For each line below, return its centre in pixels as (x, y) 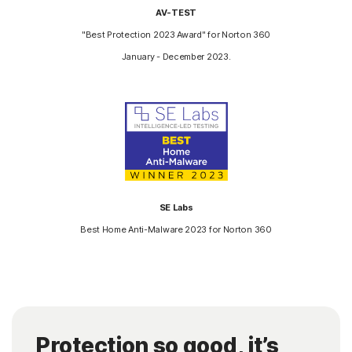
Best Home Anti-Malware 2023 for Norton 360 (176, 229)
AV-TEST (176, 12)
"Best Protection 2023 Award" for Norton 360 (176, 34)
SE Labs (176, 207)
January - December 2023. (176, 56)
